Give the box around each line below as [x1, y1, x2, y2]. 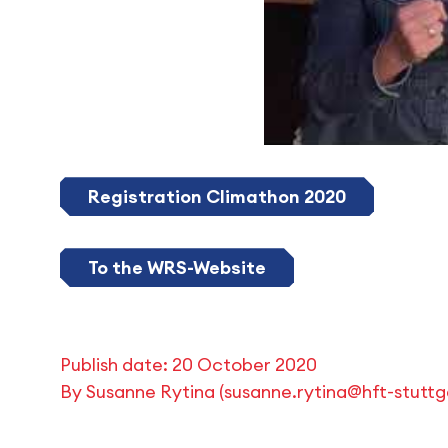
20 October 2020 [172, 353, 317, 377]
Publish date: [60, 353, 172, 377]
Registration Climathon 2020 [88, 185, 346, 209]
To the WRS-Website [88, 256, 266, 280]
